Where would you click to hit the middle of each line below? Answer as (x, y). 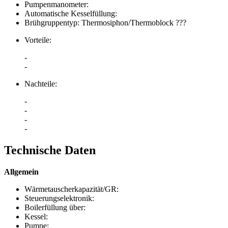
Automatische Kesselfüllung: (71, 14)
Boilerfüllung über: (55, 208)
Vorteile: (38, 40)
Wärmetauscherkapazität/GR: (72, 189)
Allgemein (21, 172)
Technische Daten (50, 150)
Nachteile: (41, 84)
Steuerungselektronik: (59, 198)
